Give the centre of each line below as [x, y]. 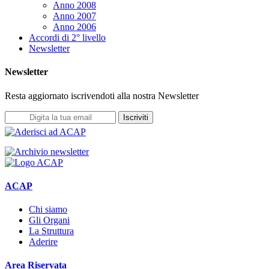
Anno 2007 [74, 16]
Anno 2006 [74, 26]
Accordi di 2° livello [67, 37]
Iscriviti [136, 117]
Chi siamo [48, 210]
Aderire [43, 242]
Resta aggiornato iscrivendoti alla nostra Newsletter [102, 95]
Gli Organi [49, 220]
